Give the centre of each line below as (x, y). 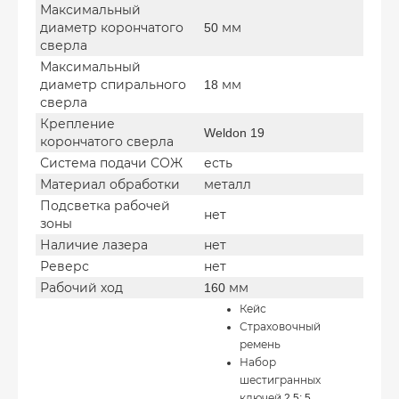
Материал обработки (110, 184)
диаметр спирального (113, 84)
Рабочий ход (81, 287)
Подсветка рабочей (105, 205)
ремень (260, 344)
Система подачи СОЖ (111, 163)
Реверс (65, 266)
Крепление (77, 123)
